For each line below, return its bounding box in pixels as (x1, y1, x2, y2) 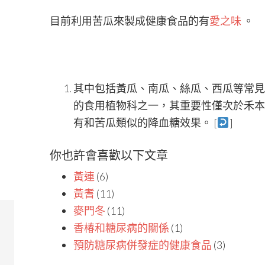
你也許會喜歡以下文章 (50, 148, 168, 162)
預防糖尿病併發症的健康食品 (73, 238, 212, 251)
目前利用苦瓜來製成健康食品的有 (50, 14, 209, 27)
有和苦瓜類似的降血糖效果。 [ (73, 116, 217, 129)
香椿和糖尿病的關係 (73, 221, 169, 234)
